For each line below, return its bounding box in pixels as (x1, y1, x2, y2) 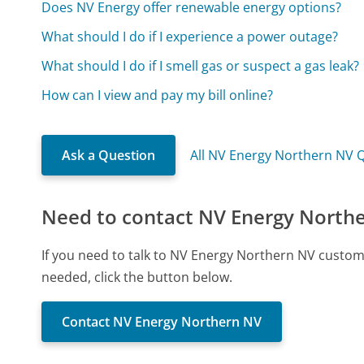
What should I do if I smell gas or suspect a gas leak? (41, 57, 360, 76)
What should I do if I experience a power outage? (41, 28, 339, 46)
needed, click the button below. (41, 268, 233, 287)
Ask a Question (62, 146, 156, 165)
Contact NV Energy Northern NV (62, 313, 262, 331)
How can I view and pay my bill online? (41, 86, 274, 105)
